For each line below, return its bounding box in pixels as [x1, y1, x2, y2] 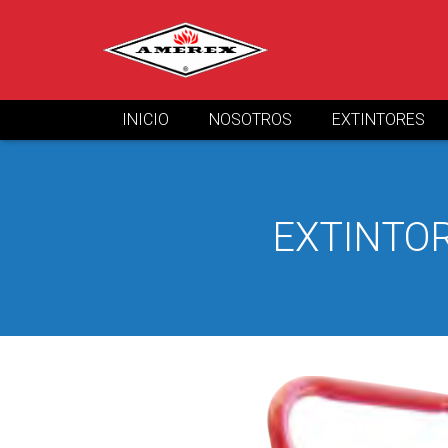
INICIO [122, 110, 169, 129]
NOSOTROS [209, 110, 292, 129]
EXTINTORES [332, 110, 425, 129]
